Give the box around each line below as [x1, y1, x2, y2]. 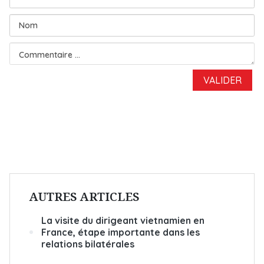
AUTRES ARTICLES [29, 188, 140, 204]
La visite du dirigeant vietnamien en [41, 214, 204, 226]
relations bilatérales [41, 237, 134, 250]
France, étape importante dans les [41, 226, 200, 238]
